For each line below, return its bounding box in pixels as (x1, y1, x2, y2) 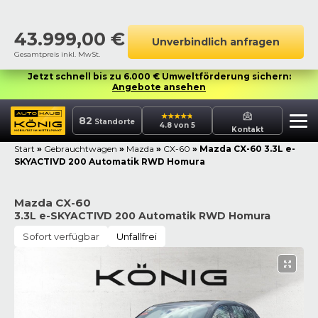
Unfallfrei (116, 231, 157, 242)
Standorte (92, 117, 136, 126)
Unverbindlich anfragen (152, 35, 280, 48)
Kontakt (231, 124, 264, 134)
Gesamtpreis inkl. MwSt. (14, 50, 100, 59)
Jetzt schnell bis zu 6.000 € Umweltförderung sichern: (27, 71, 291, 82)
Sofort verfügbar (23, 231, 99, 242)
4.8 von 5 (159, 121, 196, 130)
